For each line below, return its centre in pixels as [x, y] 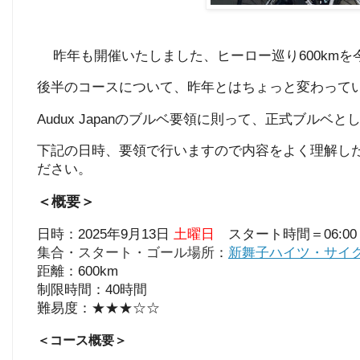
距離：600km [78, 271]
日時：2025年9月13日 [105, 234]
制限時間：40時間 [92, 290]
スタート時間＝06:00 [286, 234]
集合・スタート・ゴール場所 [126, 253]
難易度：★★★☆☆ [98, 308]
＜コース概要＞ [82, 340]
